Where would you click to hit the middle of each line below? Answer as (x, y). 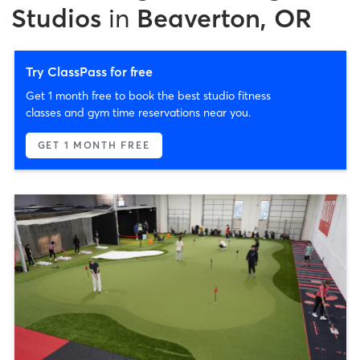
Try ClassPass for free (89, 71)
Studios (56, 18)
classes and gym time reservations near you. (138, 112)
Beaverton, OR (224, 18)
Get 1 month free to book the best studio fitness (148, 95)
